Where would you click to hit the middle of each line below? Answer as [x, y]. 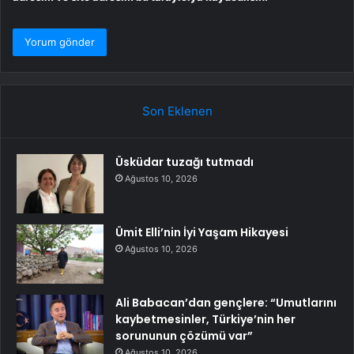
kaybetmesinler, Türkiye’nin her [205, 319]
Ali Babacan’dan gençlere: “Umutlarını [226, 302]
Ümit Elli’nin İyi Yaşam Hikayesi [202, 232]
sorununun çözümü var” [184, 335]
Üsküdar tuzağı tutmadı [185, 162]
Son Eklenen [177, 111]
